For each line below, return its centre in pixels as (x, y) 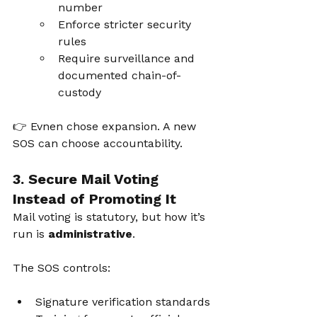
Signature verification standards (123, 302)
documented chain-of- (120, 75)
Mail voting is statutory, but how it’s (111, 217)
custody (80, 92)
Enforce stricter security (126, 24)
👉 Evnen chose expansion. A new (106, 126)
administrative (90, 234)
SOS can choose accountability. (98, 143)
